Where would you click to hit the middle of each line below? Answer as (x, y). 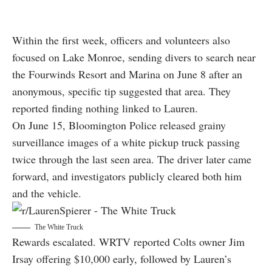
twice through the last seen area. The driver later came (132, 159)
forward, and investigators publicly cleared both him (127, 176)
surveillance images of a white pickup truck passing (126, 142)
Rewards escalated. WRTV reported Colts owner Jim (128, 242)
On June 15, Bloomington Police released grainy (119, 125)
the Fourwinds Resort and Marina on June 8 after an (127, 74)
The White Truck (59, 227)
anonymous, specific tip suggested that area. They (121, 91)
